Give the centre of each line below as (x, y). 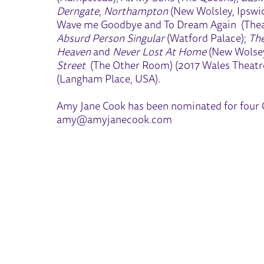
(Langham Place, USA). (110, 80)
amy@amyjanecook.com (115, 121)
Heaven (75, 53)
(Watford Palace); (207, 39)
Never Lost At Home (161, 53)
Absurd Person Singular (111, 39)
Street (71, 66)
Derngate (78, 12)
